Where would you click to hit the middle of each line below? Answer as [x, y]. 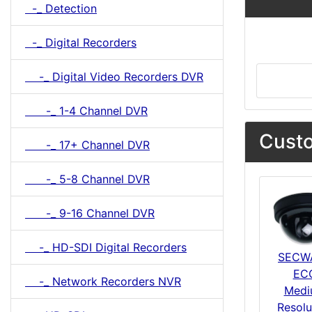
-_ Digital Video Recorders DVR [114, 77]
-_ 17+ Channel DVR [87, 145]
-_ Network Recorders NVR [103, 281]
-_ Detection [61, 8]
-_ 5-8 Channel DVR [87, 179]
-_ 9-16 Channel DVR [90, 213]
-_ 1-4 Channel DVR [86, 111]
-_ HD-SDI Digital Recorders [106, 247]
